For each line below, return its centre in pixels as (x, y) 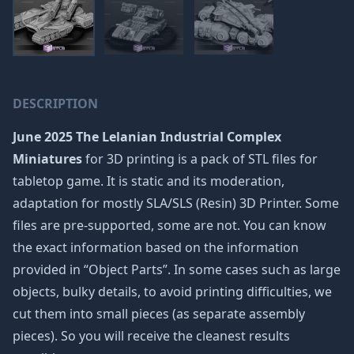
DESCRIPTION (55, 104)
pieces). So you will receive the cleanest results (151, 336)
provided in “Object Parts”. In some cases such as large (177, 269)
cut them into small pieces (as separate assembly (159, 314)
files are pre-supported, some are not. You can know (169, 225)
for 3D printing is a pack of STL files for (200, 159)
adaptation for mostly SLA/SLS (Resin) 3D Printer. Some (176, 203)
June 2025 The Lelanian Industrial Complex (147, 137)
